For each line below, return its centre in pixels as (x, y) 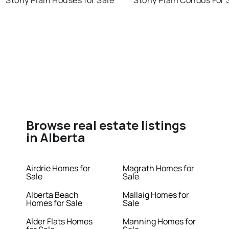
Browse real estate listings (106, 125)
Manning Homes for (159, 222)
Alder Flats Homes (60, 222)
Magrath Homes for (158, 168)
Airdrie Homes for (59, 168)
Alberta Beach (53, 195)
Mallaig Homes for (156, 195)
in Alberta (56, 138)
